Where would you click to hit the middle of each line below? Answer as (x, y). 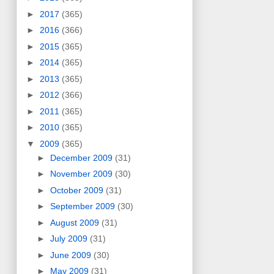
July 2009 (70, 239)
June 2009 (72, 255)
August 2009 (76, 222)
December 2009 (82, 157)
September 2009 (83, 206)
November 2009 (82, 174)
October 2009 (78, 190)
